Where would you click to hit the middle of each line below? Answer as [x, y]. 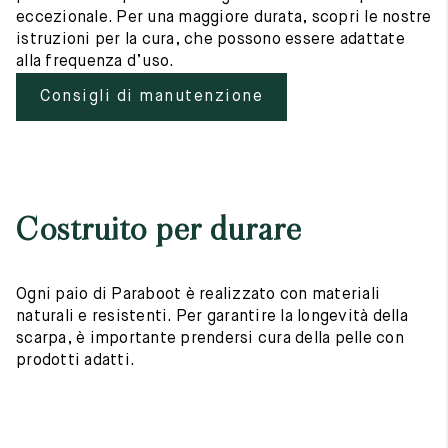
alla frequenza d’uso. [95, 62]
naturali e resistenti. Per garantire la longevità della [212, 317]
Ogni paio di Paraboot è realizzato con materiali [198, 295]
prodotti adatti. [75, 361]
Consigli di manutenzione [151, 97]
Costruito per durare [158, 230]
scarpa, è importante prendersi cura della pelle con [210, 339]
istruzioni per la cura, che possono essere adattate [210, 40]
